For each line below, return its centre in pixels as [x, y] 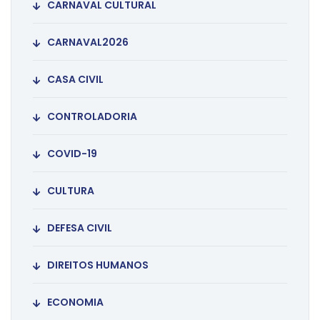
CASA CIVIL [75, 80]
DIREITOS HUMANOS [98, 265]
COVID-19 [72, 154]
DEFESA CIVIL [80, 228]
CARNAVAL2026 [88, 42]
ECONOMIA [75, 302]
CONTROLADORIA [92, 117]
